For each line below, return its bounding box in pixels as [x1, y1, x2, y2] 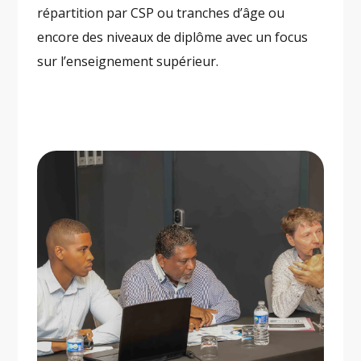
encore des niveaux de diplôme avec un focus [37, 28, 309, 47]
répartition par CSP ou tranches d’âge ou [37, 4, 285, 23]
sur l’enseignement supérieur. [37, 52, 219, 71]
